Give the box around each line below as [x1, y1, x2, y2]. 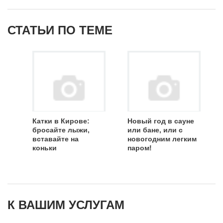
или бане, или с [127, 126, 183, 134]
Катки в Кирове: [32, 117, 90, 125]
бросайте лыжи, [32, 126, 90, 134]
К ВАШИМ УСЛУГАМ [7, 198, 124, 212]
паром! [127, 144, 152, 152]
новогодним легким [127, 135, 197, 143]
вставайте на [32, 135, 79, 143]
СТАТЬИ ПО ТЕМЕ [7, 23, 112, 37]
